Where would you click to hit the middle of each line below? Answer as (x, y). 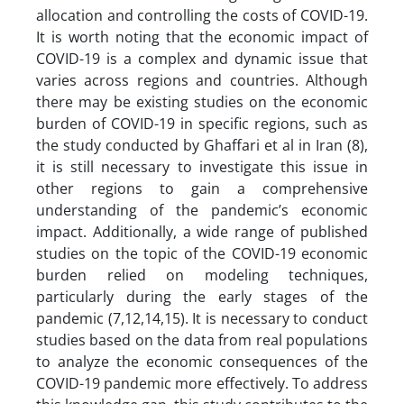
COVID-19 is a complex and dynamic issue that (202, 58)
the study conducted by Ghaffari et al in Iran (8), (202, 145)
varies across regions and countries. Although (202, 80)
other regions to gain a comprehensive (202, 188)
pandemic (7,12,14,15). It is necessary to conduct (202, 318)
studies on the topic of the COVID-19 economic (202, 253)
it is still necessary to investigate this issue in (202, 166)
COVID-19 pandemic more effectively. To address (202, 383)
